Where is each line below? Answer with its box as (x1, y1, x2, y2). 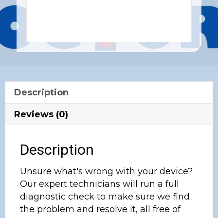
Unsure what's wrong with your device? (20, 165, 193, 177)
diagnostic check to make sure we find (20, 191, 190, 202)
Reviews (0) (14, 109, 68, 120)
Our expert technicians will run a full (20, 178, 179, 189)
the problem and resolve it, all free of (20, 203, 181, 215)
